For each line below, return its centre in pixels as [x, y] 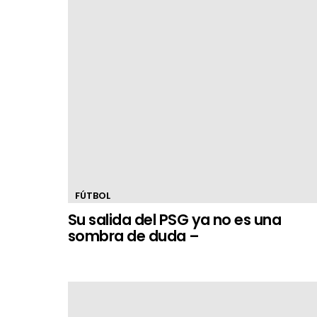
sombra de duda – [134, 236]
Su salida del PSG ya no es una [175, 220]
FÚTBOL [93, 196]
